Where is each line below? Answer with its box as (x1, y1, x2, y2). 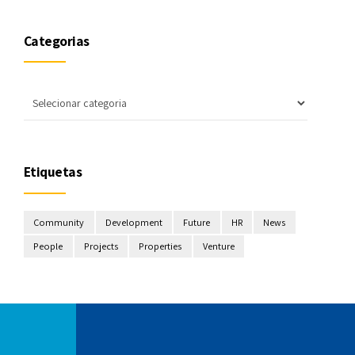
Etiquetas (24, 162, 82, 181)
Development (105, 216, 162, 230)
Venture (202, 239, 235, 254)
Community (33, 216, 85, 230)
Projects (83, 239, 118, 254)
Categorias (24, 31, 90, 50)
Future (183, 216, 211, 230)
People (33, 239, 63, 254)
